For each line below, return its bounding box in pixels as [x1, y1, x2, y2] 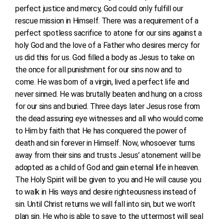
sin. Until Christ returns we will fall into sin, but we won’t [15, 199, 196, 209]
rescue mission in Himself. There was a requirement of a [15, 16, 198, 25]
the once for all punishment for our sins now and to [15, 65, 182, 74]
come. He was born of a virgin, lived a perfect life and [15, 77, 189, 87]
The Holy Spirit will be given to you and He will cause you [15, 175, 201, 184]
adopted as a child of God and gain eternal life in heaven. [15, 163, 199, 172]
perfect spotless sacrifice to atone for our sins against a [15, 28, 202, 38]
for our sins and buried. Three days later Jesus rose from [15, 102, 200, 111]
